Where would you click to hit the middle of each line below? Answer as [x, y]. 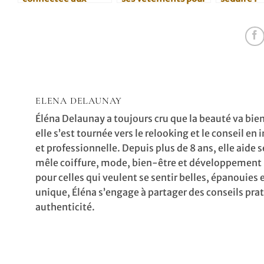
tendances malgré [62, 11]
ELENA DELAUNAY [79, 100]
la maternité [50, 23]
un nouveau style [158, 11]
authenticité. [65, 207]
